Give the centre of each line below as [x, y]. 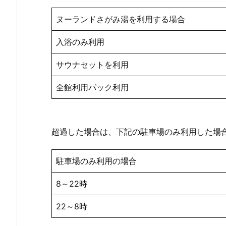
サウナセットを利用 [92, 65]
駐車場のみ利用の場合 [96, 161]
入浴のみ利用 [80, 42]
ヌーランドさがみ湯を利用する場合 [121, 19]
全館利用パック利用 [92, 88]
